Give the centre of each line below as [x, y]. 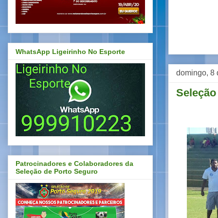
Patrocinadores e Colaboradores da [74, 164]
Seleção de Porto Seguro [57, 172]
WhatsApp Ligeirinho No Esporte [70, 51]
